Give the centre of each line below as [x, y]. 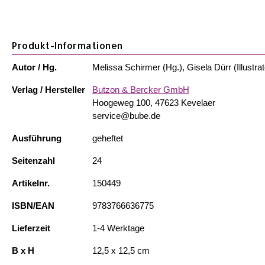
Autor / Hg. [34, 67]
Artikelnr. [31, 183]
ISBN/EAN [33, 206]
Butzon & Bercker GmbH [140, 90]
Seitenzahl [33, 161]
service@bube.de [126, 116]
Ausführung [37, 138]
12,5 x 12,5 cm [121, 251]
